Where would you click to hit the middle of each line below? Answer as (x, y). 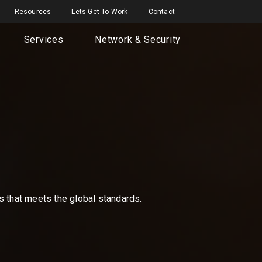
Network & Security (138, 39)
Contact (161, 12)
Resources (33, 12)
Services (44, 39)
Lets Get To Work (100, 12)
